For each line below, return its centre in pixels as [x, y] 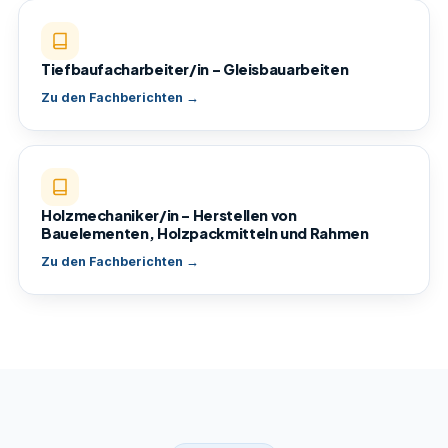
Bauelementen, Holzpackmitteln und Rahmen [205, 233]
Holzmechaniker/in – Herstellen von [169, 215]
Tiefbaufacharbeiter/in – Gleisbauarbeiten [195, 69]
